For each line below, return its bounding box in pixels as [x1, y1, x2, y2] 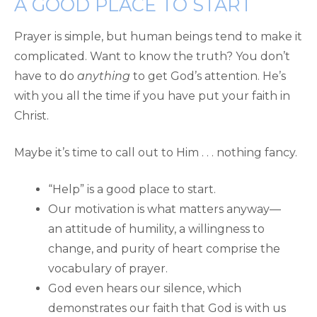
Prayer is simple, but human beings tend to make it [14, 30, 302, 43]
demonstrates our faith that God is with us [48, 301, 286, 315]
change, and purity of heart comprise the [48, 242, 280, 255]
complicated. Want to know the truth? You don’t [14, 50, 290, 63]
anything [77, 69, 130, 83]
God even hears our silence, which [48, 282, 241, 295]
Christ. [14, 109, 49, 122]
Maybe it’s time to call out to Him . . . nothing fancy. [14, 146, 297, 159]
